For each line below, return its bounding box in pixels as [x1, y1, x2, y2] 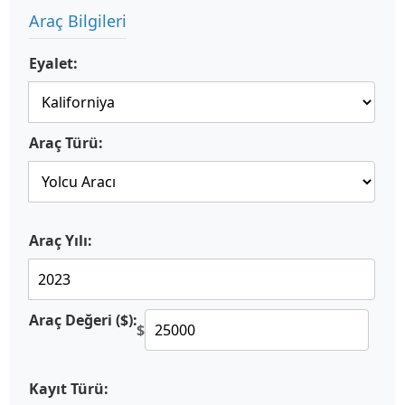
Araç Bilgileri [29, 10, 127, 32]
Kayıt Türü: [29, 379, 108, 399]
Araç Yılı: [29, 231, 92, 250]
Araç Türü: [29, 133, 103, 153]
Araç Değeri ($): [29, 310, 137, 330]
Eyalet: [29, 53, 78, 73]
